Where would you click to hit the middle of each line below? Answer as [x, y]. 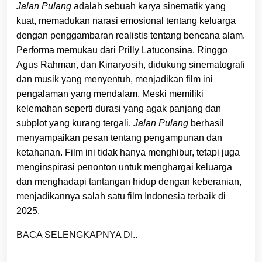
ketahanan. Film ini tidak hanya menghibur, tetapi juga [128, 152]
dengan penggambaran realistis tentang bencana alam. [131, 35]
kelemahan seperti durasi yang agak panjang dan [119, 108]
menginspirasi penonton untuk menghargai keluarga [124, 167]
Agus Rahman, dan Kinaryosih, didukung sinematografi [131, 64]
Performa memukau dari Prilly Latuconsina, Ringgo [122, 50]
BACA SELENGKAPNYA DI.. [77, 235]
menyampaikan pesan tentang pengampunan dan [119, 137]
